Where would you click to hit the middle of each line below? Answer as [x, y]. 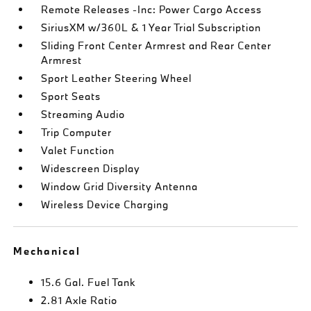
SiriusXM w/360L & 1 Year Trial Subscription [151, 27]
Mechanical [47, 251]
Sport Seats [71, 96]
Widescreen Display [91, 168]
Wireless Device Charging [105, 204]
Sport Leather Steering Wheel [117, 78]
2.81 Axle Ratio [79, 300]
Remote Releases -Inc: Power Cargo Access [152, 9]
